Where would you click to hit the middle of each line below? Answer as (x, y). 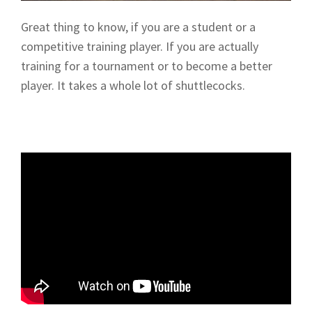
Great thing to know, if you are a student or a (138, 27)
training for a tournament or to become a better (147, 66)
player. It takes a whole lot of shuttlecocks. (133, 85)
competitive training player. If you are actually (140, 46)
